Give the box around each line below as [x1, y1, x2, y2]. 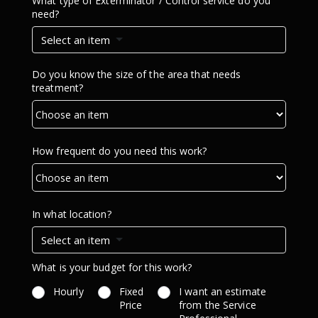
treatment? [32, 81, 83, 95]
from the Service [179, 298, 256, 312]
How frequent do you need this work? [32, 144, 207, 158]
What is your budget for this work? [32, 261, 192, 275]
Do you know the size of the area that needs [32, 67, 241, 82]
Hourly [53, 285, 84, 299]
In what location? [32, 207, 111, 221]
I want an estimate [179, 285, 266, 299]
